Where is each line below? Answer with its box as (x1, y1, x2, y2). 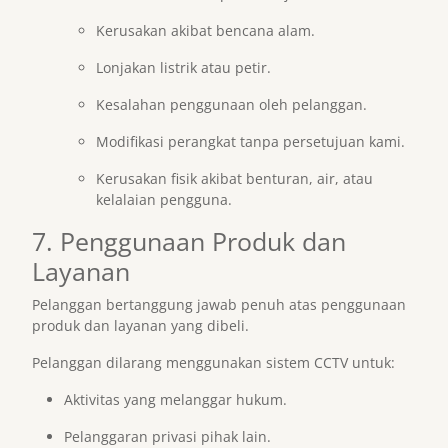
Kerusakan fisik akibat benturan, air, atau (96, 169, 373, 188)
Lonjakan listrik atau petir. (96, 58, 271, 77)
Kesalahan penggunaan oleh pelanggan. (96, 95, 367, 114)
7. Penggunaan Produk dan (32, 224, 346, 258)
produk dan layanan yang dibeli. (32, 316, 249, 335)
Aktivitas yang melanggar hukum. (64, 390, 287, 409)
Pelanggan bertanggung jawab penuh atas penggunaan (32, 295, 406, 314)
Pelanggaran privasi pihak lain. (64, 427, 271, 446)
